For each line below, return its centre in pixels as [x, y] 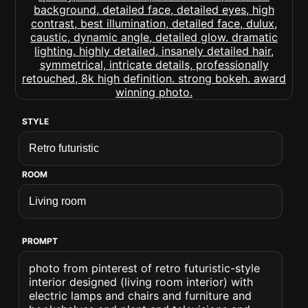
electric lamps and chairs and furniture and [141, 296]
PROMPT [40, 241]
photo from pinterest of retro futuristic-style [145, 268]
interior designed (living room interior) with [141, 282]
